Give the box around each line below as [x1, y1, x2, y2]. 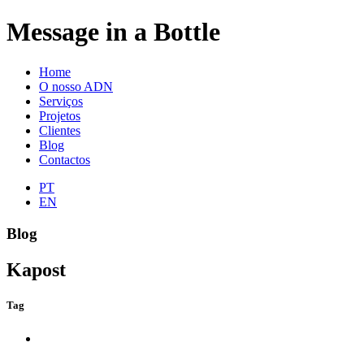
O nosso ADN [39, 79, 113, 93]
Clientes [39, 123, 80, 137]
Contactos [39, 152, 90, 167]
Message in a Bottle [6, 17, 220, 47]
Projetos [39, 108, 80, 123]
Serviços [39, 93, 83, 108]
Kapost [6, 258, 66, 280]
